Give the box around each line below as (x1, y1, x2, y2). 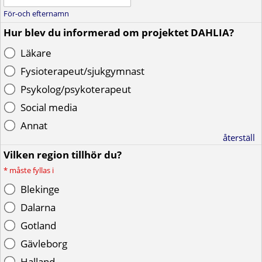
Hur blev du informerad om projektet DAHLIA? (4, 26, 234, 39)
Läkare (20, 46, 51, 60)
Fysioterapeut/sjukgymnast (20, 64, 144, 78)
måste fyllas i (9, 165, 54, 175)
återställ (223, 132, 255, 143)
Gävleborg (20, 237, 67, 250)
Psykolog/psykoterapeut (20, 82, 131, 96)
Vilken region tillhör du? (4, 148, 122, 161)
